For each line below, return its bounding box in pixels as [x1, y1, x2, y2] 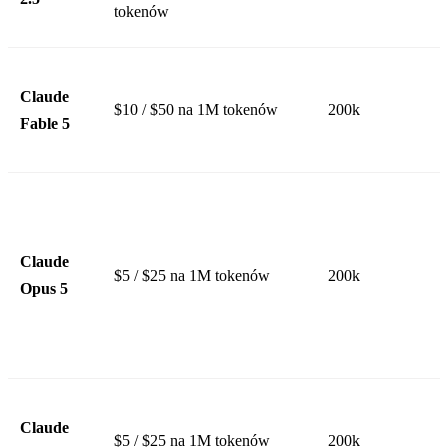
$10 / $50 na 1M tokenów [114, 100, 278, 118]
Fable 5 [20, 114, 70, 132]
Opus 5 [20, 279, 68, 297]
